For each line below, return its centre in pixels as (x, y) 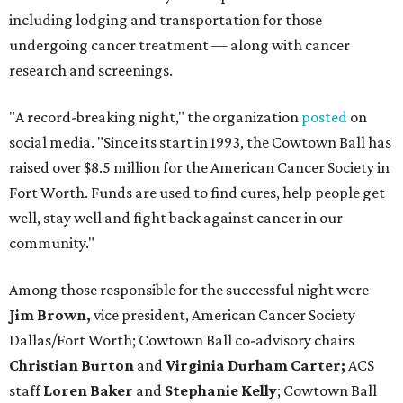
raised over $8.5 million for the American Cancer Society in (199, 168)
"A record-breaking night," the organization (155, 117)
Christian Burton (72, 366)
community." (52, 243)
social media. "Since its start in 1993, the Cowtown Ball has (200, 143)
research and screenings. (91, 71)
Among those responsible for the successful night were (189, 290)
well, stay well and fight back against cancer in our (176, 218)
